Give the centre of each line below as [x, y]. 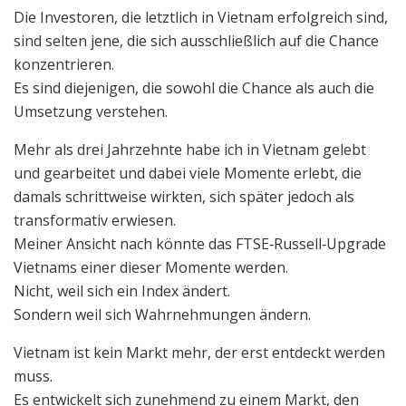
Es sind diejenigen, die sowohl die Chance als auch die [194, 87]
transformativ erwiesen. [95, 220]
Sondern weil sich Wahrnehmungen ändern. [162, 314]
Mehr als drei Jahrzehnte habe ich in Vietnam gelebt [190, 149]
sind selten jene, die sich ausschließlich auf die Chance [196, 40]
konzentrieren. [64, 64]
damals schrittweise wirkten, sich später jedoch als [184, 196]
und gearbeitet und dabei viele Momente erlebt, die [188, 173]
